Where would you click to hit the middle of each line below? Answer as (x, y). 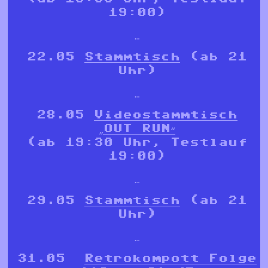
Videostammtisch (166, 115)
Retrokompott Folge (170, 258)
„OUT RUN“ (137, 128)
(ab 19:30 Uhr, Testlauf (137, 142)
